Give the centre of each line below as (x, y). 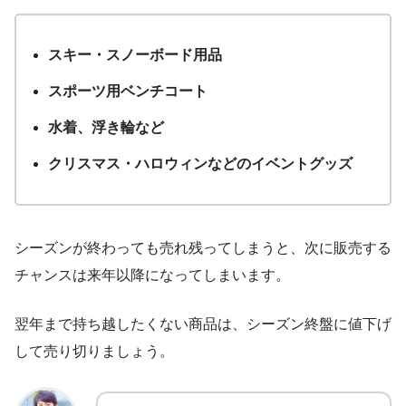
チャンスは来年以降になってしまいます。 (152, 275)
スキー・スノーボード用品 (135, 55)
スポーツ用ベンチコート (128, 92)
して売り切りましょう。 (94, 352)
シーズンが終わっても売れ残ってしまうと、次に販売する (203, 248)
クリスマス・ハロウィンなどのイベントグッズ (201, 164)
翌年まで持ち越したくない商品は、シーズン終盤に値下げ (203, 324)
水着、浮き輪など (106, 128)
